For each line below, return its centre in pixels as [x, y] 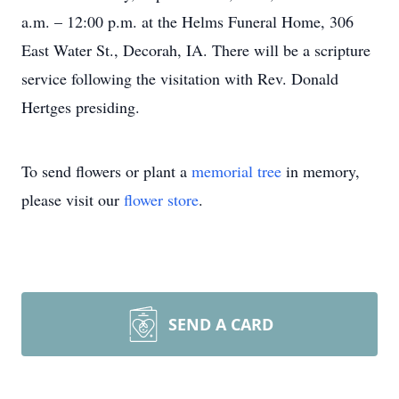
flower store [161, 199]
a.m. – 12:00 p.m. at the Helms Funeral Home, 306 [187, 21]
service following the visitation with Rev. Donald [180, 78]
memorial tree [236, 171]
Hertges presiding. [81, 107]
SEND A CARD [221, 324]
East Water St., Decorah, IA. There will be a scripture [196, 50]
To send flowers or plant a [106, 171]
